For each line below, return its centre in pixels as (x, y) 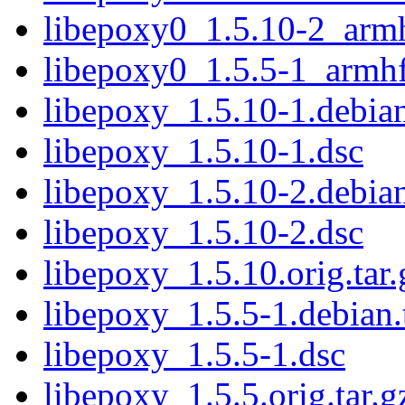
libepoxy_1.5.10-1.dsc (203, 150)
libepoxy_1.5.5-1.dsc (194, 353)
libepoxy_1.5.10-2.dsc (203, 231)
